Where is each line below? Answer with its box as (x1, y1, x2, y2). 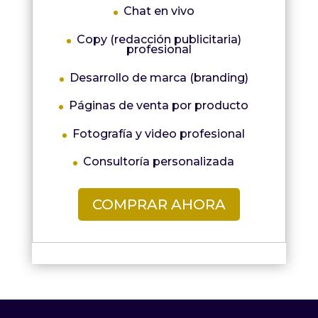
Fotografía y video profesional (72, 126, 246, 141)
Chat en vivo (123, 4, 194, 18)
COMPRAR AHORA (92, 196, 226, 214)
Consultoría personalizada (83, 155, 235, 169)
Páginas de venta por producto (69, 99, 249, 113)
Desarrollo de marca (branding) (69, 70, 248, 84)
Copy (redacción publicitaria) (76, 33, 241, 47)
